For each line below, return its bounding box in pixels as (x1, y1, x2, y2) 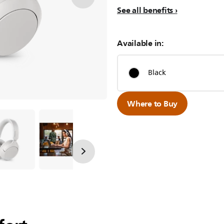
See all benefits (117, 3, 173, 17)
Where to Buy (127, 96, 177, 110)
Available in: (117, 36, 163, 50)
